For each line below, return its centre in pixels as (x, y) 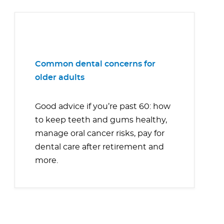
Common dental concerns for (95, 64)
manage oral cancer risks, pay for (100, 134)
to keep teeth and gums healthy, (101, 120)
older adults (60, 78)
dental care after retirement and (99, 147)
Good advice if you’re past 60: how (103, 107)
